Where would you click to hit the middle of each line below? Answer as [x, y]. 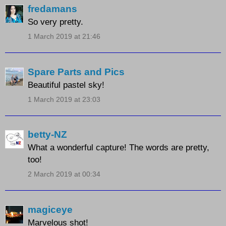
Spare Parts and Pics [76, 72]
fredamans [52, 9]
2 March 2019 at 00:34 [64, 174]
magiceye [50, 209]
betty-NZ [47, 135]
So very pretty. [55, 22]
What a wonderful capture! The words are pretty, [119, 148]
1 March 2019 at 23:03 [64, 99]
